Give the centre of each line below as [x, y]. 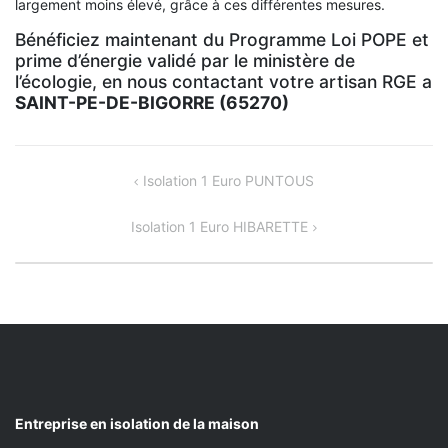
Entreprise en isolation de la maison [137, 423]
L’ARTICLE [62, 229]
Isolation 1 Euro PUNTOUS [229, 180]
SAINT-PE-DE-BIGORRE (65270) [152, 102]
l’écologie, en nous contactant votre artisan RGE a [223, 81]
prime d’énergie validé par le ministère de [185, 60]
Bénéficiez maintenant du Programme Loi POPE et [222, 39]
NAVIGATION [75, 181]
